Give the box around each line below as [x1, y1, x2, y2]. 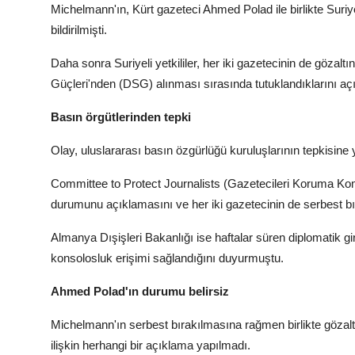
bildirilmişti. [51, 23, 107, 37]
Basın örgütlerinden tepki [51, 110, 191, 124]
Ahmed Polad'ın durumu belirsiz [51, 284, 229, 299]
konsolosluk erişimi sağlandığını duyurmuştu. [51, 251, 284, 265]
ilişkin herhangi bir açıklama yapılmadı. [51, 338, 250, 353]
